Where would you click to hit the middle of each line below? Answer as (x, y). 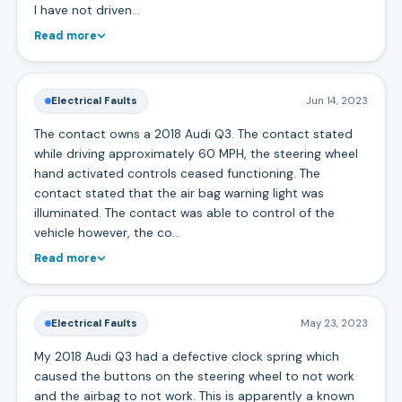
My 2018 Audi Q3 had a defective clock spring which (186, 356)
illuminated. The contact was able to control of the (184, 212)
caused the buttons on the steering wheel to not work (194, 376)
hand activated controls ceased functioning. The (177, 173)
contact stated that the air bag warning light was (179, 192)
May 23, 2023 (335, 323)
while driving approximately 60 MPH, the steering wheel (196, 153)
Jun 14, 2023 (337, 100)
